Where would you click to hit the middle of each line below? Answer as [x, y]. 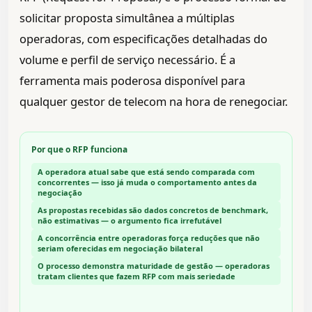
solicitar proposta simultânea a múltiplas [127, 18]
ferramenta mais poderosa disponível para [132, 81]
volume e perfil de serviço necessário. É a [127, 60]
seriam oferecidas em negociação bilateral [120, 249]
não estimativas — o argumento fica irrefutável [130, 221]
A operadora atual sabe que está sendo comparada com [146, 172]
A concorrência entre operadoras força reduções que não [149, 238]
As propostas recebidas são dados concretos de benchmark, [153, 210]
